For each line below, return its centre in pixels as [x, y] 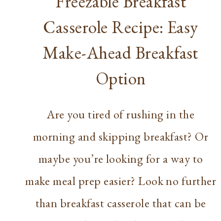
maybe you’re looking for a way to [121, 159]
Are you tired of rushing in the [121, 114]
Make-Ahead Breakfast [121, 53]
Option [121, 78]
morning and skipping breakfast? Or [121, 137]
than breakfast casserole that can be [121, 203]
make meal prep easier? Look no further [121, 181]
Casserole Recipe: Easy [121, 27]
